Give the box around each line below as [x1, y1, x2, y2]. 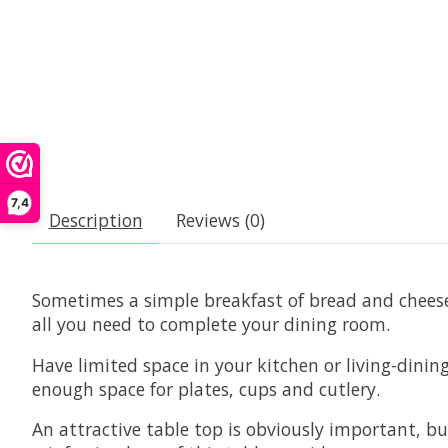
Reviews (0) [175, 208, 265, 233]
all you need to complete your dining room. [32, 312, 390, 337]
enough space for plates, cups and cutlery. [32, 376, 380, 401]
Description [48, 208, 143, 233]
